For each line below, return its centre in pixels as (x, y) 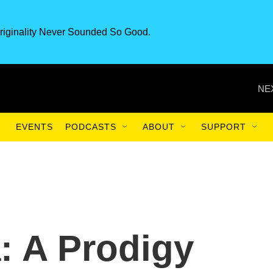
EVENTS (34, 127)
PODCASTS (91, 127)
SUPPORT (224, 127)
